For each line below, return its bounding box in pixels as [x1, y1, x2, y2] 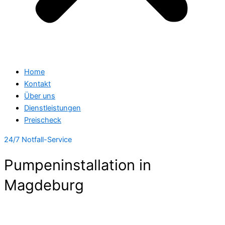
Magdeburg [4, 176, 84, 194]
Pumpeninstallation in [4, 156, 151, 174]
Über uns [24, 91, 55, 101]
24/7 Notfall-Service [4, 135, 72, 144]
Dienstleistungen [24, 103, 81, 113]
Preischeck [24, 116, 61, 125]
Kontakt [24, 79, 51, 89]
